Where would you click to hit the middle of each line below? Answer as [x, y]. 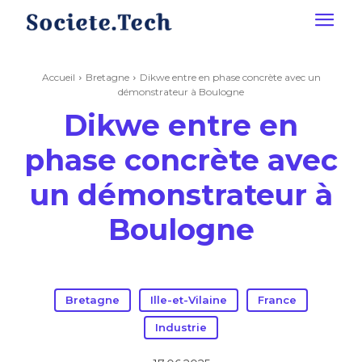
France [277, 300]
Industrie [181, 327]
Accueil [58, 77]
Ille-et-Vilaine [189, 300]
